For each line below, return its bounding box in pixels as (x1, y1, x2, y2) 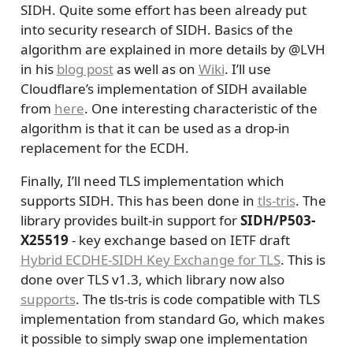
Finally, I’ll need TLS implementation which (20, 172, 284, 191)
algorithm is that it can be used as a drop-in (20, 119, 290, 138)
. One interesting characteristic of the (84, 99, 318, 118)
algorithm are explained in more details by (20, 40, 288, 59)
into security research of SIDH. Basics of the (20, 20, 293, 39)
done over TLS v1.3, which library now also (20, 270, 284, 289)
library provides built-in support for (20, 211, 240, 230)
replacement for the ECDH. (20, 139, 189, 158)
